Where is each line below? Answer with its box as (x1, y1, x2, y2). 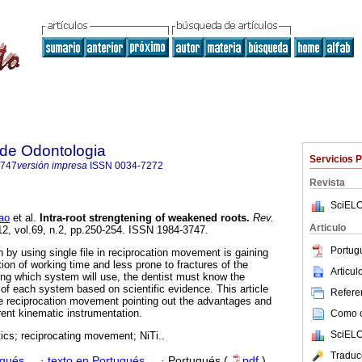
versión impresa (17, 160, 87, 171)
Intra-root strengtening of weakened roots (40, 212, 246, 225)
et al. (10, 212, 36, 225)
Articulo (309, 222, 346, 234)
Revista (309, 177, 345, 188)
